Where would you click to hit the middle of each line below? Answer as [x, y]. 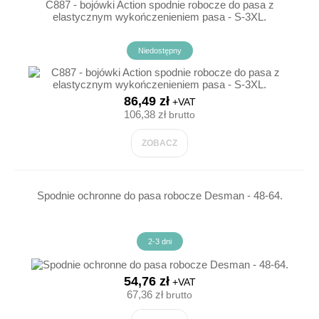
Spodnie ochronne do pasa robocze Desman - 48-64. [159, 195]
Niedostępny [159, 51]
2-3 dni [159, 241]
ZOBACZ [159, 143]
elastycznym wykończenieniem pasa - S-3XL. [159, 17]
